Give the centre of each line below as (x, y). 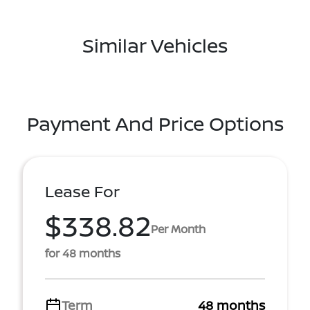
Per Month (178, 229)
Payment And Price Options (155, 123)
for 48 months (83, 253)
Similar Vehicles (155, 45)
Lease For (82, 191)
